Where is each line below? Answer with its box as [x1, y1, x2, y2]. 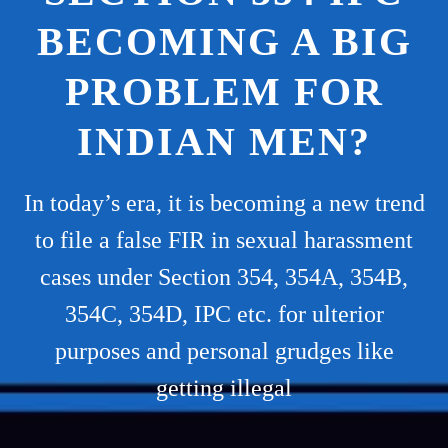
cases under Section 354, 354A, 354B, [40, 264, 408, 290]
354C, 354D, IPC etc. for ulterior [64, 301, 384, 327]
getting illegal [156, 375, 292, 401]
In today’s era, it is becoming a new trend [23, 190, 425, 216]
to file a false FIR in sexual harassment [35, 227, 413, 253]
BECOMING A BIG [36, 19, 412, 64]
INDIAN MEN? [77, 119, 371, 164]
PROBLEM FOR [64, 69, 384, 114]
